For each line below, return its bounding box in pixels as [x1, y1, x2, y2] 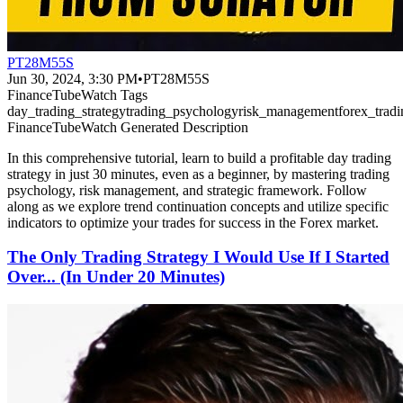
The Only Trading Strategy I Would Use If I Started [7, 247, 390, 267]
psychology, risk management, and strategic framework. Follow [7, 182, 367, 198]
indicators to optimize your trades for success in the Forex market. [7, 214, 379, 230]
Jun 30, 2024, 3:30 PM [7, 70, 138, 86]
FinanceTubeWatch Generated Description [7, 119, 248, 135]
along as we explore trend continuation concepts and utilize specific [7, 198, 389, 214]
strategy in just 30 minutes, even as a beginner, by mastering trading [7, 166, 390, 182]
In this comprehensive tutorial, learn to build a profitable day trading [7, 149, 391, 166]
